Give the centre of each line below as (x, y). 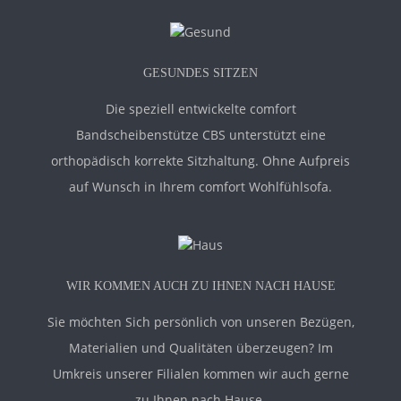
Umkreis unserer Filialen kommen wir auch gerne (200, 374)
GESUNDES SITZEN (200, 73)
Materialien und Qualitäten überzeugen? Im (200, 348)
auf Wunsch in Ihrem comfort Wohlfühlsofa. (200, 187)
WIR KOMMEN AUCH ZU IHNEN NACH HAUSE (200, 286)
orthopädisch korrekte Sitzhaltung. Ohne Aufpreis (200, 161)
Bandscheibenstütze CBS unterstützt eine (200, 135)
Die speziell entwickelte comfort (200, 109)
